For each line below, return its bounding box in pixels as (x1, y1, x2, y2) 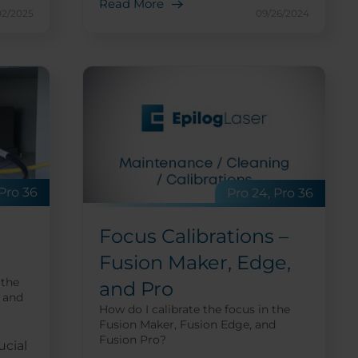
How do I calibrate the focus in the (98, 301, 290, 316)
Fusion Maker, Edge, (98, 250, 291, 274)
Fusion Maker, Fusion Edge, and (98, 316, 276, 332)
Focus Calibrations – (98, 224, 288, 248)
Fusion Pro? (98, 332, 166, 347)
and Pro (98, 276, 173, 300)
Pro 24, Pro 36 (227, 185, 313, 201)
